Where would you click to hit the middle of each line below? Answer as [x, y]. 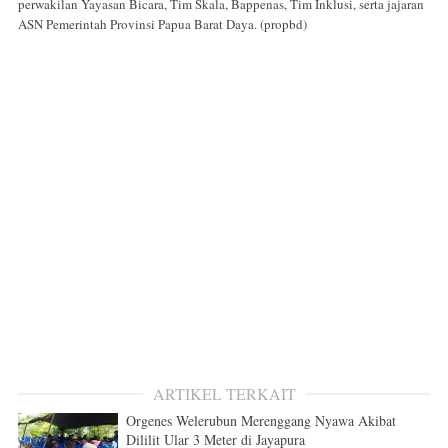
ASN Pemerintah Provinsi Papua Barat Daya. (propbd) [162, 24]
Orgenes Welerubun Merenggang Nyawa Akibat [261, 421]
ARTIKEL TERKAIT [224, 394]
